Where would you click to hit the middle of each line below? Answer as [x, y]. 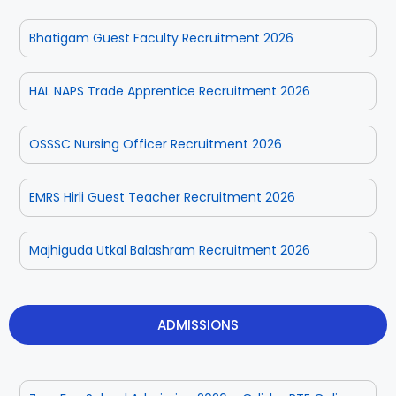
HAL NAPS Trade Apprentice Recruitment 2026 [170, 91]
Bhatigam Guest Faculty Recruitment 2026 [161, 38]
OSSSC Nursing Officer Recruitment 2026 [156, 144]
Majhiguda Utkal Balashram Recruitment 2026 [170, 250]
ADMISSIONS [198, 324]
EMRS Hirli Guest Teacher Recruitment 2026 [162, 197]
